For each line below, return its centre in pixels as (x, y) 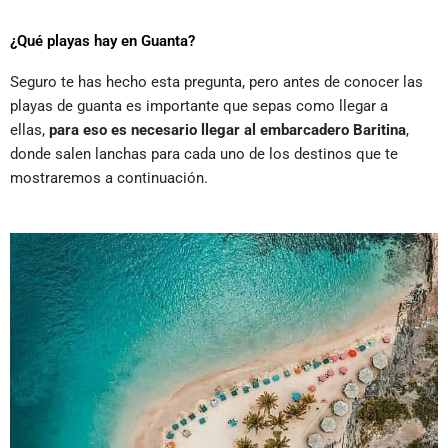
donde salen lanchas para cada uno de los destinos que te (204, 153)
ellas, (29, 129)
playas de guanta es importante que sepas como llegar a (199, 105)
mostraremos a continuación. (109, 177)
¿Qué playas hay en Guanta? (102, 40)
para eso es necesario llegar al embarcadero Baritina (227, 129)
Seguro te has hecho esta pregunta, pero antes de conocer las (216, 81)
